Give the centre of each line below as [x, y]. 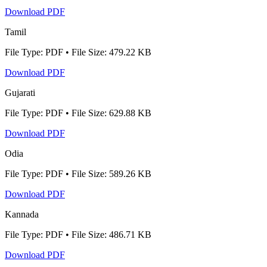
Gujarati [20, 92]
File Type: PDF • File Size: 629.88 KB [78, 113]
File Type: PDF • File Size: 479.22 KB [78, 52]
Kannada [22, 214]
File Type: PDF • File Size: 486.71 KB [78, 234]
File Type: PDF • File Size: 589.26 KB [78, 173]
